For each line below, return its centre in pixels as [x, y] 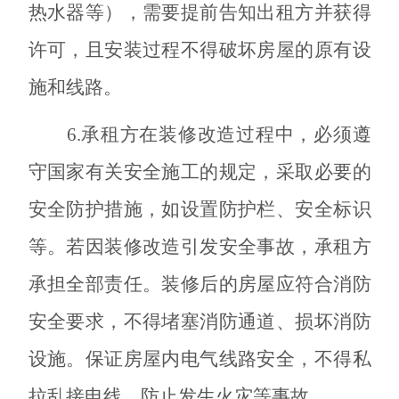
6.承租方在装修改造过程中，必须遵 [219, 134]
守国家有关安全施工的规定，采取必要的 [199, 171]
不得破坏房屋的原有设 [276, 49]
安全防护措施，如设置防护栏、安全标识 [199, 209]
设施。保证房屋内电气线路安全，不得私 [199, 358]
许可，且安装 [85, 49]
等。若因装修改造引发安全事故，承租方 [199, 246]
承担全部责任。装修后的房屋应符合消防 [199, 284]
